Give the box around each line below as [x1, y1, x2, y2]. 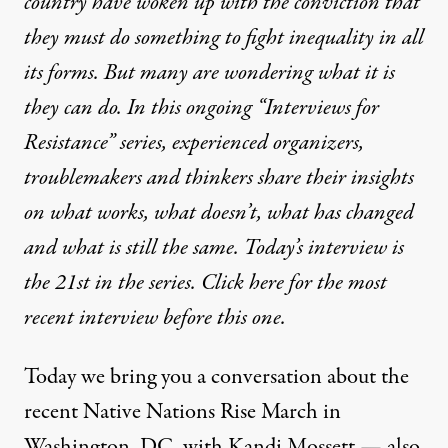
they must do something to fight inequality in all [24, 22, 424, 54]
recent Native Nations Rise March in [24, 396, 341, 428]
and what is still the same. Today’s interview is [24, 232, 404, 264]
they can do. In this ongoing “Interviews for [24, 92, 379, 124]
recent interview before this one [24, 302, 281, 334]
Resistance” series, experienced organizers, [24, 127, 364, 159]
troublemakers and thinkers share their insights [24, 162, 414, 194]
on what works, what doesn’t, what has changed [24, 197, 414, 229]
